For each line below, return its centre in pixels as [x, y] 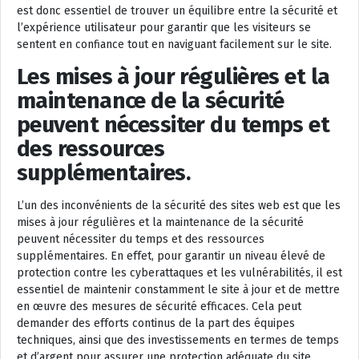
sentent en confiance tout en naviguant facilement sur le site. [174, 45]
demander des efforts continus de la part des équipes [156, 324]
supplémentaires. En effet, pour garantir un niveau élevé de [171, 256]
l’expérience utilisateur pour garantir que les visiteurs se [164, 28]
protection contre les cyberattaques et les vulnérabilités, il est [179, 273]
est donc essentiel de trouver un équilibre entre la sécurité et [177, 11]
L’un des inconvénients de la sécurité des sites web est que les [179, 206]
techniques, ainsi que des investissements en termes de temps [178, 341]
